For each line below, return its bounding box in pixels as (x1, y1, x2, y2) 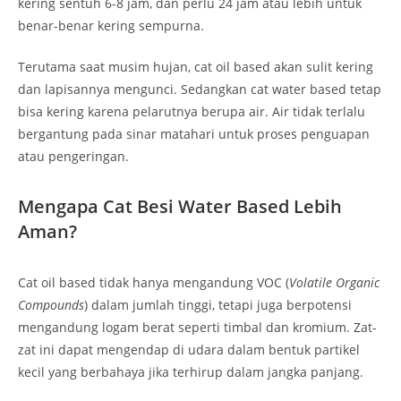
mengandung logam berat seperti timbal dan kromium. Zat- (18, 319, 377, 337)
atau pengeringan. (18, 148, 129, 166)
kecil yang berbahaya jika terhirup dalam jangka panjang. (18, 363, 363, 381)
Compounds (18, 296, 84, 314)
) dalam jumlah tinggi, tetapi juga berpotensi (84, 296, 352, 314)
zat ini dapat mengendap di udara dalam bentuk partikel (18, 341, 360, 359)
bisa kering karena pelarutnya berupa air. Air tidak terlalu (18, 103, 365, 121)
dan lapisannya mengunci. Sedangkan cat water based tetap (18, 81, 381, 98)
